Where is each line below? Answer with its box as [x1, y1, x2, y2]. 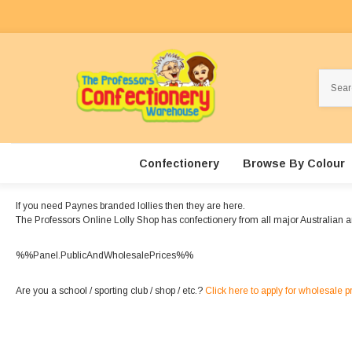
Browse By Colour [242, 157, 345, 170]
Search [319, 71, 350, 82]
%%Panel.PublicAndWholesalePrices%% [16, 250, 193, 262]
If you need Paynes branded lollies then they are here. [16, 200, 245, 212]
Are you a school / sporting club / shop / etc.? [16, 285, 205, 297]
